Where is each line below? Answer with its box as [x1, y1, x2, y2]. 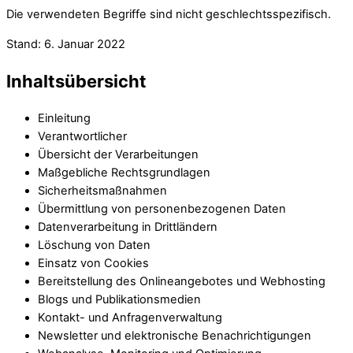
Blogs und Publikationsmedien [38, 292, 201, 307]
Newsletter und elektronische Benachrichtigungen [38, 329, 311, 344]
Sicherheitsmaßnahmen [38, 184, 167, 199]
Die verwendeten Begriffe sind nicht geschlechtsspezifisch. [6, 7, 331, 22]
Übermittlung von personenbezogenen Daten [38, 202, 286, 217]
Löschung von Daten [38, 238, 150, 253]
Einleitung [38, 111, 91, 126]
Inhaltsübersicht [6, 70, 147, 91]
